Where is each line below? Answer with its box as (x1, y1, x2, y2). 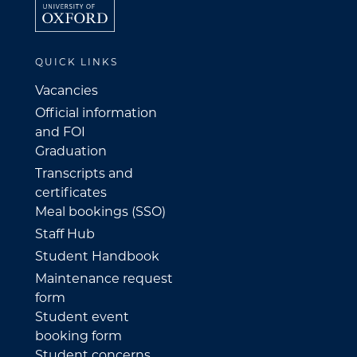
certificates (35, 184, 107, 200)
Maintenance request (35, 270, 173, 286)
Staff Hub (35, 226, 95, 241)
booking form (35, 328, 122, 343)
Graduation (35, 143, 107, 159)
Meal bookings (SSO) (35, 203, 166, 219)
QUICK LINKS (35, 55, 118, 68)
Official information (35, 104, 157, 120)
